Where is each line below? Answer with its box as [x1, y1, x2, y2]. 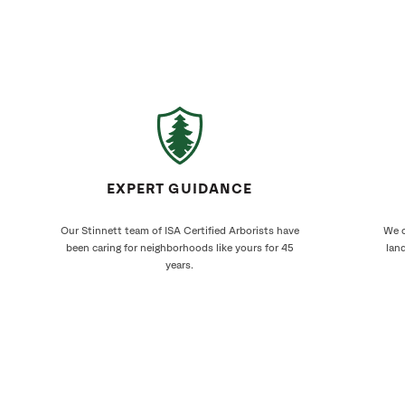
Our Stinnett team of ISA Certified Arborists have [60, 226, 299, 236]
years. [165, 260, 193, 270]
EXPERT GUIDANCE [107, 183, 252, 196]
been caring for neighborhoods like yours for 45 [65, 243, 294, 253]
